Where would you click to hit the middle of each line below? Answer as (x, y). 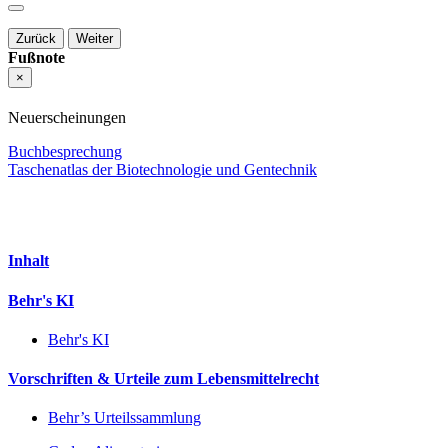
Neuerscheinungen (67, 118)
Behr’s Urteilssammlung (124, 418)
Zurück (36, 38)
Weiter (94, 38)
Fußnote (36, 57)
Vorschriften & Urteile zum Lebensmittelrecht (163, 379)
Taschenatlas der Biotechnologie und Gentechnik (162, 170)
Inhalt (28, 261)
